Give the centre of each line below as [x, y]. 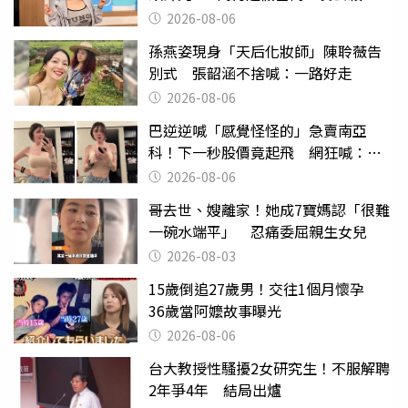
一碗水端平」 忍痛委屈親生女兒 [258, 231]
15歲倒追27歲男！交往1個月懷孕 [264, 289]
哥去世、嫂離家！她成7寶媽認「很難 [269, 209]
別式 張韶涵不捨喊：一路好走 [250, 73]
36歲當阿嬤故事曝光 [215, 311]
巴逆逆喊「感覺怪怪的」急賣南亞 [258, 130]
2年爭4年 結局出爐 [215, 390]
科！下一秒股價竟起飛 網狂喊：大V [269, 152]
